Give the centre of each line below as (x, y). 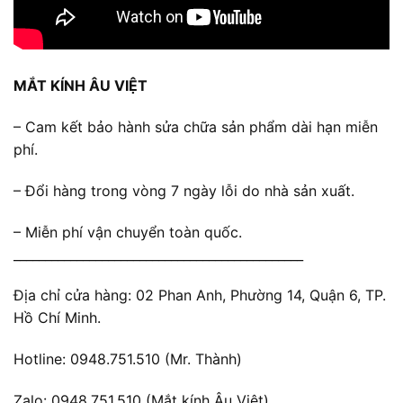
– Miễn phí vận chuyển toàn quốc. (128, 232)
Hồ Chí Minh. (57, 318)
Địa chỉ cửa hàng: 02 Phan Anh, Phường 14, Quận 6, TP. (200, 296)
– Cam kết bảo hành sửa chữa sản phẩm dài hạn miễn (196, 126)
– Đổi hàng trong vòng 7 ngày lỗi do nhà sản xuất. (184, 190)
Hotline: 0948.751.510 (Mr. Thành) (128, 359)
